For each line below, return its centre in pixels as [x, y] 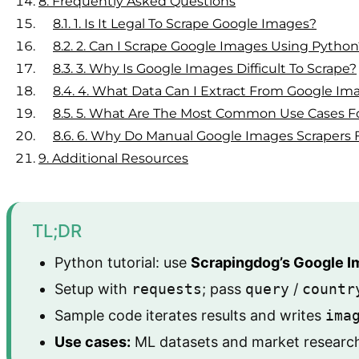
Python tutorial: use [123, 262]
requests [167, 288]
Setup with [93, 288]
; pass [224, 288]
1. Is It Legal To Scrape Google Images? [195, 23]
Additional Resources [120, 158]
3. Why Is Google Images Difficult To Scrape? [216, 68]
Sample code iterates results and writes [190, 315]
